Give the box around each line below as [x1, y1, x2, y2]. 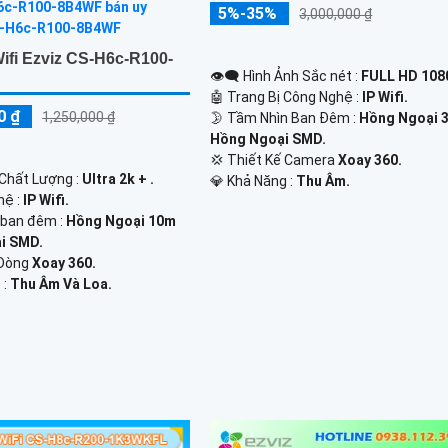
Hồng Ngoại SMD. [210, 130, 327, 147]
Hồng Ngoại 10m [66, 212, 177, 229]
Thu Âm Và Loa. [10, 275, 113, 292]
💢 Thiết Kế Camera [210, 151, 339, 168]
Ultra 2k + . [82, 170, 155, 187]
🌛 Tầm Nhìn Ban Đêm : [210, 109, 360, 126]
